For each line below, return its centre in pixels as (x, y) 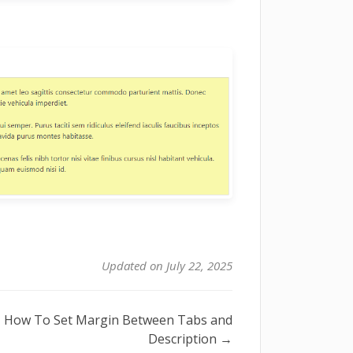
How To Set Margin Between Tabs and (118, 320)
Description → (190, 339)
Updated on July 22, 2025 (167, 266)
